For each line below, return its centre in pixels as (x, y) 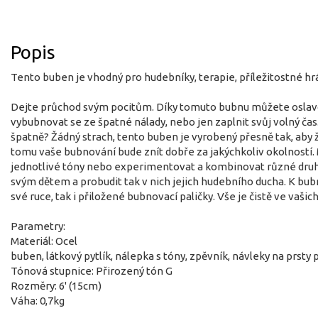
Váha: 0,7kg (38, 300)
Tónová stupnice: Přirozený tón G (92, 270)
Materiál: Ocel (44, 241)
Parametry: (38, 226)
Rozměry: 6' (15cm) (56, 285)
